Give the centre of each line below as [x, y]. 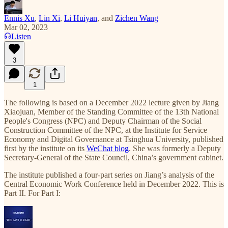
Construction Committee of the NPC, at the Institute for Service [106, 130]
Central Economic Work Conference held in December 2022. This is [114, 184]
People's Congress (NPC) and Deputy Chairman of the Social [103, 121]
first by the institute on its [45, 148]
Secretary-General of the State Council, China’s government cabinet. [114, 157]
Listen [21, 36]
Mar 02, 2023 [26, 27]
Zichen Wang [137, 18]
